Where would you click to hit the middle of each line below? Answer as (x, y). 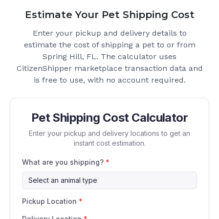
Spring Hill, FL (69, 57)
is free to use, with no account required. (109, 80)
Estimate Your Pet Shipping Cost (109, 15)
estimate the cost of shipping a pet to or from (109, 45)
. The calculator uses (136, 57)
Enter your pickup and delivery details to (109, 33)
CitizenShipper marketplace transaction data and (109, 68)
